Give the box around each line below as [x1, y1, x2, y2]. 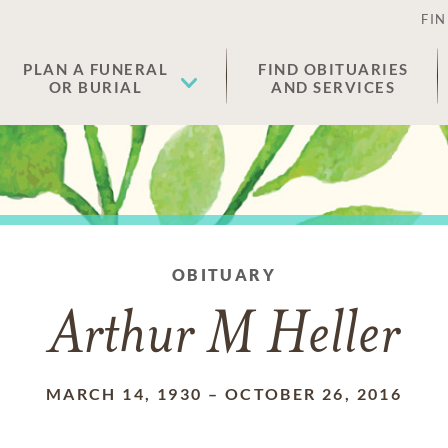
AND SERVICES [271, 78, 396, 96]
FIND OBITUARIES [258, 60, 409, 78]
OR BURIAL [48, 78, 143, 96]
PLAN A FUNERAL [23, 60, 168, 78]
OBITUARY [171, 265, 277, 284]
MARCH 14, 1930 [45, 384, 203, 403]
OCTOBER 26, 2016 [224, 384, 403, 403]
